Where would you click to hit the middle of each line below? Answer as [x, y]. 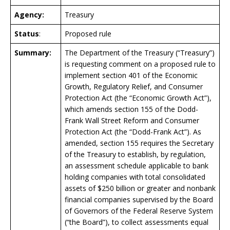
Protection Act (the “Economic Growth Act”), [138, 98]
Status [27, 33]
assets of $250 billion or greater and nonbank [140, 188]
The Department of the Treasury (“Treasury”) [140, 52]
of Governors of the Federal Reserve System [139, 210]
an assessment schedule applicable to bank [137, 165]
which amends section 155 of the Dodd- [131, 109]
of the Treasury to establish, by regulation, [135, 154]
